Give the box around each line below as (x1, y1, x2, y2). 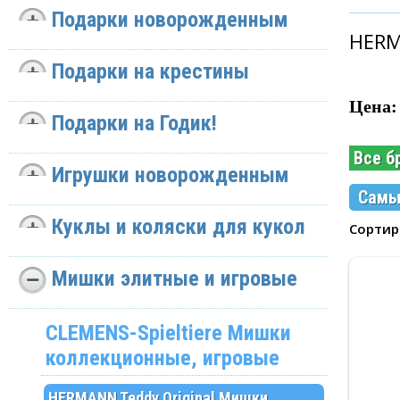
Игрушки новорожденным (52, 162, 289, 188)
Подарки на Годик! (52, 111, 217, 137)
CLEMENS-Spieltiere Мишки (45, 321, 291, 346)
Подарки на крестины (52, 59, 249, 85)
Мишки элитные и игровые (52, 266, 297, 292)
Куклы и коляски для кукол (52, 214, 305, 240)
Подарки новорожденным (52, 7, 288, 33)
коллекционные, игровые (45, 346, 279, 371)
